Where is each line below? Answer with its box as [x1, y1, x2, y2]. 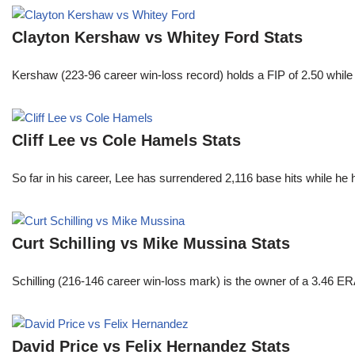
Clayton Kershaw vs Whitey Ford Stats [12, 29, 303, 47]
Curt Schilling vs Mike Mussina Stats [12, 235, 290, 253]
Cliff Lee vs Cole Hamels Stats [12, 132, 241, 150]
